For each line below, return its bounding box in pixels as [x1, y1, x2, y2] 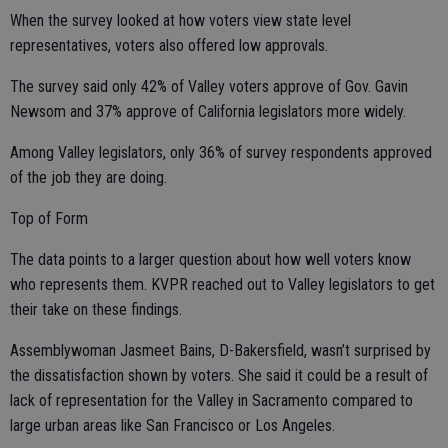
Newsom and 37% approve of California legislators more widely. [10, 101, 406, 121]
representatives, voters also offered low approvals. [10, 35, 328, 55]
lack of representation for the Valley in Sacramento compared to [10, 390, 413, 410]
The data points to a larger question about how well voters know [10, 249, 411, 269]
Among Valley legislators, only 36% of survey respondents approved [10, 142, 432, 162]
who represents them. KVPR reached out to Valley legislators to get [10, 274, 435, 294]
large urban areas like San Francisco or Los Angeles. [10, 415, 335, 435]
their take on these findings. [10, 299, 182, 319]
